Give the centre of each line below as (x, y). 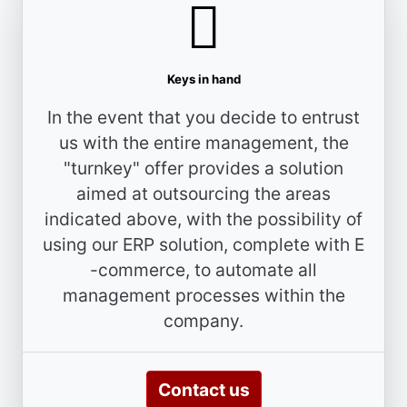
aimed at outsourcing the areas (203, 193)
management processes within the (203, 295)
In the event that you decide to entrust (203, 117)
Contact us (203, 389)
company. (203, 320)
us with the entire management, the (203, 142)
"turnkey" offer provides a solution (203, 168)
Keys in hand (203, 79)
